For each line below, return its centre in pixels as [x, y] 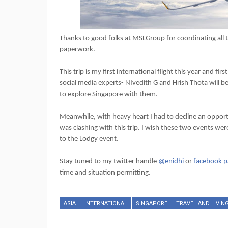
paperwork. [77, 50]
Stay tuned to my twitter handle [109, 162]
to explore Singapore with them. [109, 94]
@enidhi [171, 162]
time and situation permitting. [105, 173]
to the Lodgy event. [89, 139]
